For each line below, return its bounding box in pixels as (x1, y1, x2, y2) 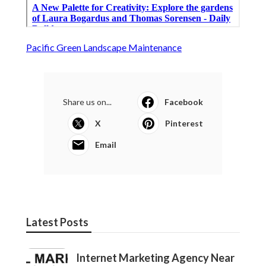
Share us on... (63, 97, 112, 107)
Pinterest (165, 118, 203, 129)
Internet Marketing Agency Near (76, 251, 235, 265)
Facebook (164, 97, 203, 107)
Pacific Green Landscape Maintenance (26, 42, 182, 53)
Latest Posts (26, 216, 88, 229)
